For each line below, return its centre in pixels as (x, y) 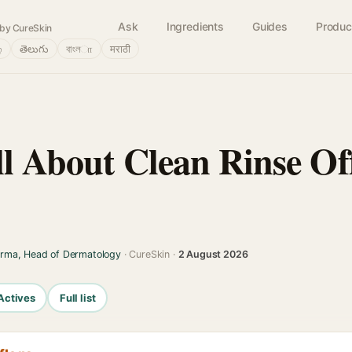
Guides (269, 26)
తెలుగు (34, 49)
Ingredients (195, 26)
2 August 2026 (213, 254)
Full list (77, 297)
